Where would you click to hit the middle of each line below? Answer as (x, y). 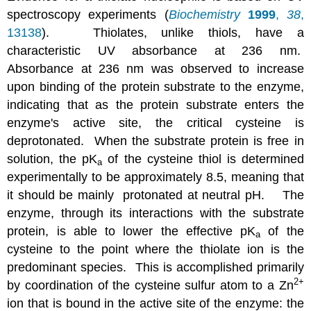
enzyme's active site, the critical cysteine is (155, 123)
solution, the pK (52, 159)
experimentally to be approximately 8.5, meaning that (155, 177)
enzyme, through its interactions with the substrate (155, 213)
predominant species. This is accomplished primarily (155, 267)
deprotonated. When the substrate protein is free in (155, 141)
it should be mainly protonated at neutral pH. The (155, 195)
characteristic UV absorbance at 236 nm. (155, 50)
